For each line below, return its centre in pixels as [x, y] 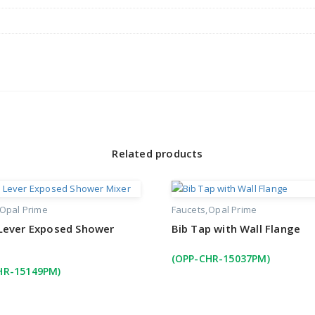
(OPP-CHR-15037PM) [220, 259]
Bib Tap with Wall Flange [236, 229]
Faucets [188, 210]
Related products [157, 154]
